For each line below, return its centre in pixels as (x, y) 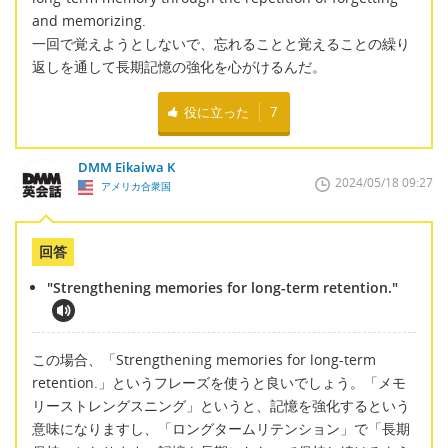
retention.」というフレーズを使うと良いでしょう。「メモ (219, 382)
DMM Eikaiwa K (126, 167)
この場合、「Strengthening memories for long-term (204, 359)
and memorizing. (89, 20)
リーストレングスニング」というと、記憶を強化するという (221, 405)
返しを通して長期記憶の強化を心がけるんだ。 (179, 66)
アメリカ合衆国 (134, 186)
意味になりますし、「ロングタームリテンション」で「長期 (221, 428)
